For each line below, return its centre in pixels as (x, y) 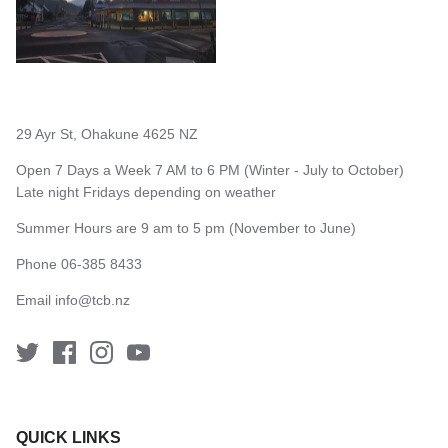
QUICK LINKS (68, 437)
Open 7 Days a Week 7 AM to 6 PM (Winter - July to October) (210, 169)
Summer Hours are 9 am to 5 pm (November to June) (186, 227)
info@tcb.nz (92, 299)
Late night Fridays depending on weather (146, 191)
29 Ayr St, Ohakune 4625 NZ (107, 133)
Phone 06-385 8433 (79, 263)
